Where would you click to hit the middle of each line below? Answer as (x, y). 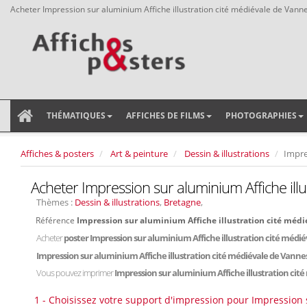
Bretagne (182, 202)
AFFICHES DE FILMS (165, 115)
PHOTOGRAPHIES (261, 115)
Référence (56, 220)
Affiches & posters (57, 153)
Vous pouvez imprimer (75, 273)
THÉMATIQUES (76, 115)
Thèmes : (56, 202)
